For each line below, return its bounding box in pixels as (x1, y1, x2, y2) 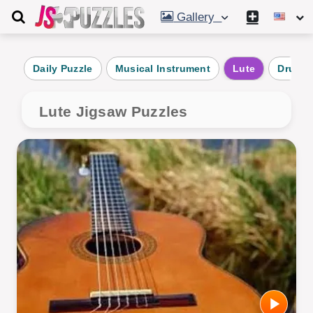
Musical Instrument (115, 63, 211, 74)
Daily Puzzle (33, 63, 93, 74)
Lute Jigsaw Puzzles (39, 103, 188, 119)
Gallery (173, 10, 222, 24)
